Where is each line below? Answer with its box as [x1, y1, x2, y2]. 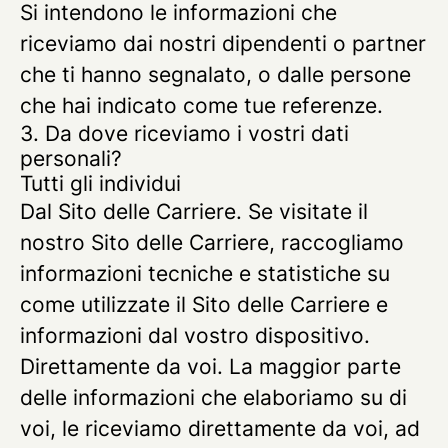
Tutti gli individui [20, 171, 181, 196]
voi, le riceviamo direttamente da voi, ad [20, 416, 420, 441]
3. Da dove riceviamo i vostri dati [20, 121, 349, 146]
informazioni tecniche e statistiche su [20, 261, 390, 286]
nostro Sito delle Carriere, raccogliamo [20, 230, 404, 255]
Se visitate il [242, 199, 368, 224]
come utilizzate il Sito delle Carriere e [20, 292, 388, 317]
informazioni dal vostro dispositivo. [20, 323, 370, 348]
